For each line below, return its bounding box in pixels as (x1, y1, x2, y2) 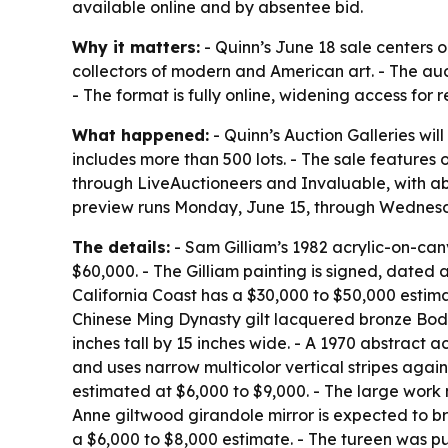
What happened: (72, 125, 209, 146)
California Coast (72, 285, 197, 306)
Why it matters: (72, 37, 200, 58)
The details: (72, 237, 170, 258)
